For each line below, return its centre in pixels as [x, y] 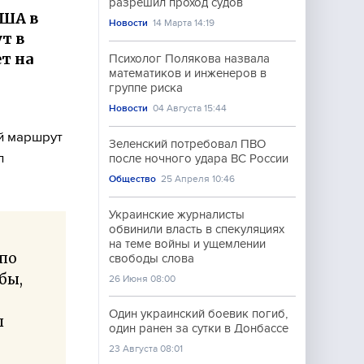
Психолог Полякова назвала [189, 58]
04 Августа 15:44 [190, 108]
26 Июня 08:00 [142, 279]
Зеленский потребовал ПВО [187, 144]
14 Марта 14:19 [184, 23]
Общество [132, 179]
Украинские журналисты [177, 214]
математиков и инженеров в [188, 73]
